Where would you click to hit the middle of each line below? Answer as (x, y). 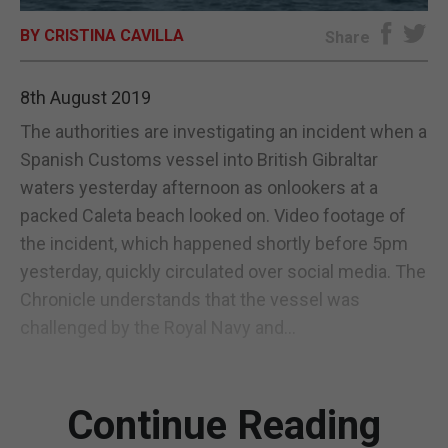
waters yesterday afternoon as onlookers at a (199, 187)
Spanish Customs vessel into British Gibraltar (199, 159)
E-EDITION (224, 36)
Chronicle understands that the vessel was (190, 299)
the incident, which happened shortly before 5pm (214, 243)
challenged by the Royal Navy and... (158, 327)
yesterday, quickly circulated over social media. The (223, 271)
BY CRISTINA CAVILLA (102, 35)
